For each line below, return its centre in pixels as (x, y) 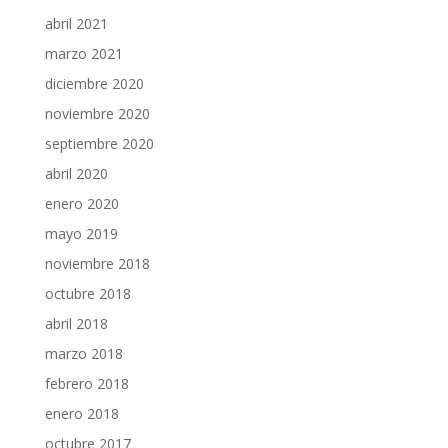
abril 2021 (76, 24)
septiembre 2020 (99, 144)
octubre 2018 (87, 294)
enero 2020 (81, 204)
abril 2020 (76, 174)
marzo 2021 (83, 54)
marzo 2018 (83, 354)
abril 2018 (76, 324)
